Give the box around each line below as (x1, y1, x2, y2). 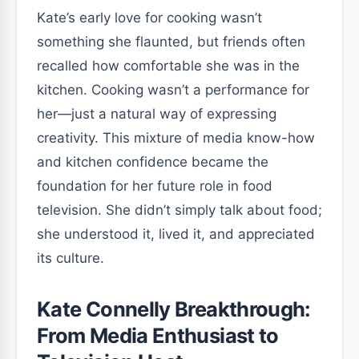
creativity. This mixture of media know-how (37, 130, 315, 146)
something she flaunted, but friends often (37, 34, 305, 50)
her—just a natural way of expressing (37, 106, 276, 122)
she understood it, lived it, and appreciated (37, 226, 315, 242)
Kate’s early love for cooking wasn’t (37, 10, 262, 26)
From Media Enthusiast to (37, 323, 279, 348)
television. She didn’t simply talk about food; (37, 202, 322, 218)
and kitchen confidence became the (37, 154, 268, 170)
